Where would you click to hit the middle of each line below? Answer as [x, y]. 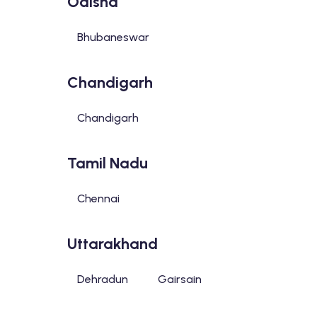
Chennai [98, 198]
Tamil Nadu [107, 163]
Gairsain [179, 279]
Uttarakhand [112, 244]
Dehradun [102, 279]
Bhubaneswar [113, 37]
